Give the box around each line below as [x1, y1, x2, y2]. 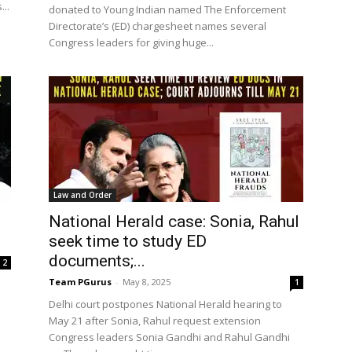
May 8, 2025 [123, 276, 170, 288]
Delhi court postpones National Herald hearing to [49, 297, 282, 311]
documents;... [49, 251, 145, 270]
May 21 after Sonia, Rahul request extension [49, 313, 261, 328]
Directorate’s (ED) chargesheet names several [49, 19, 266, 33]
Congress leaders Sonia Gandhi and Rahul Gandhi [49, 330, 290, 344]
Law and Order [53, 189, 112, 200]
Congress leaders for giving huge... [49, 35, 214, 49]
